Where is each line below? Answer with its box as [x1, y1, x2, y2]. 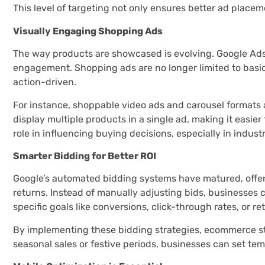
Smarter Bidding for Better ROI [13, 150, 156, 161]
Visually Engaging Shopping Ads [13, 25, 163, 37]
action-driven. [13, 76, 76, 88]
